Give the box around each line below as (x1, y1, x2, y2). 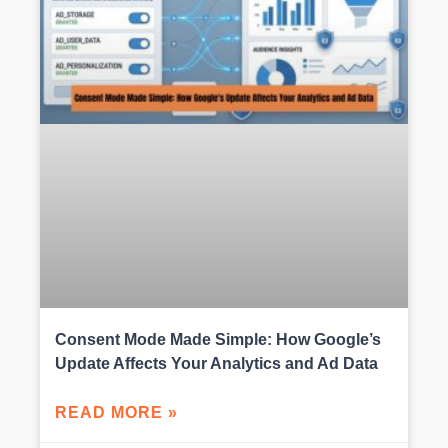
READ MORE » (55, 404, 178, 422)
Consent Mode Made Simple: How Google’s (55, 331, 381, 349)
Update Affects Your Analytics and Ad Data (55, 355, 378, 373)
